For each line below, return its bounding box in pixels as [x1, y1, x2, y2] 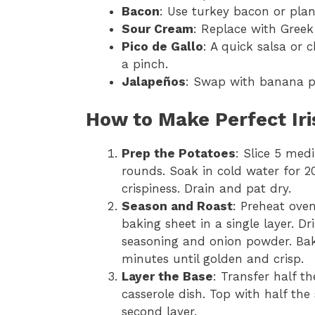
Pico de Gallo [122, 39, 203, 53]
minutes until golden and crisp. [122, 252, 304, 266]
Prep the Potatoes [122, 146, 236, 161]
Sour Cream [122, 21, 193, 36]
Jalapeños [122, 74, 186, 89]
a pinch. [122, 56, 168, 71]
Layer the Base [122, 269, 213, 284]
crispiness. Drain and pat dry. [122, 181, 291, 196]
